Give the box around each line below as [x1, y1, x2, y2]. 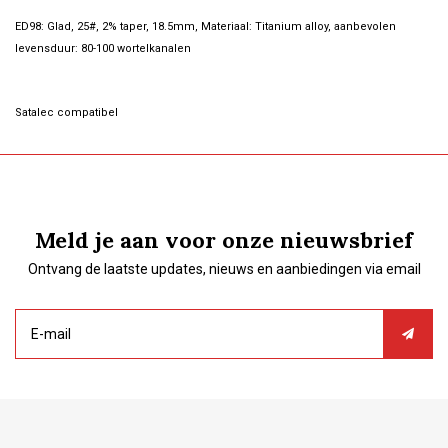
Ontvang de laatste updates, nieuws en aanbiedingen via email [27, 260, 421, 277]
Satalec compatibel [15, 105, 118, 119]
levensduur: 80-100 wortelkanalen [15, 41, 191, 55]
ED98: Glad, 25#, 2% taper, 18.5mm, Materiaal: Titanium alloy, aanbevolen [15, 19, 396, 33]
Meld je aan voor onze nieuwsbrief [35, 225, 413, 254]
